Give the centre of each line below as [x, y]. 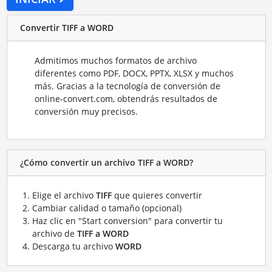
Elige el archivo [64, 195]
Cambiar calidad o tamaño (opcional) [107, 208]
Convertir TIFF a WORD [66, 28]
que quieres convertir [157, 195]
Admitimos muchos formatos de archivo [115, 60]
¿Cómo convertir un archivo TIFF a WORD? [106, 163]
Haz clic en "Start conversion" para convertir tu [127, 220]
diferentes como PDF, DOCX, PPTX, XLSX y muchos [134, 73]
